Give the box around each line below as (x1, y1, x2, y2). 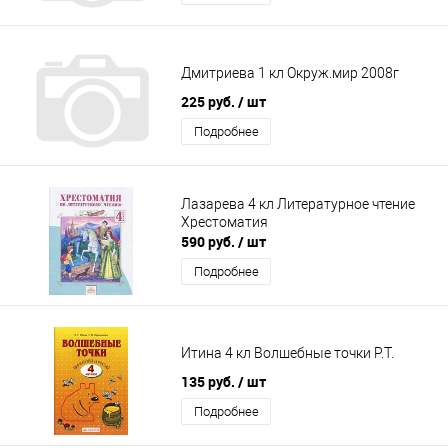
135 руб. (181, 372, 238, 392)
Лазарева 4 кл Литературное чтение (181, 195, 415, 212)
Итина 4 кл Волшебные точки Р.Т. (181, 344, 394, 361)
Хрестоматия (181, 213, 268, 230)
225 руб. (181, 92, 238, 112)
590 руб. (181, 232, 238, 252)
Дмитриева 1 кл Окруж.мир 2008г (181, 64, 399, 81)
